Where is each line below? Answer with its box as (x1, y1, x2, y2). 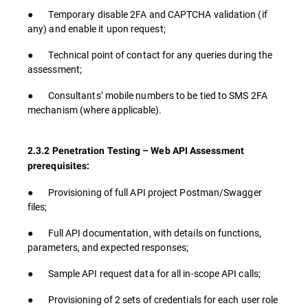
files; (27, 200, 47, 213)
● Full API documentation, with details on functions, (27, 226, 261, 239)
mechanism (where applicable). (27, 103, 162, 116)
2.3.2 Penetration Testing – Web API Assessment (27, 145, 244, 156)
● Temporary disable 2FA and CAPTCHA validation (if (27, 8, 267, 21)
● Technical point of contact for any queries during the (27, 48, 273, 61)
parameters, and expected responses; (27, 241, 188, 254)
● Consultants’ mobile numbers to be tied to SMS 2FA (27, 89, 267, 102)
